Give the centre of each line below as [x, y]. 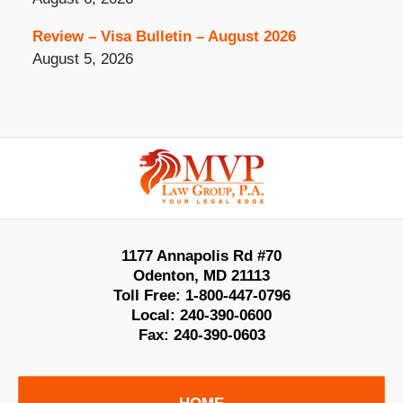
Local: [156, 315]
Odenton [164, 275]
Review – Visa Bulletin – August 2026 [164, 36]
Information [238, 170]
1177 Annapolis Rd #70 [201, 255]
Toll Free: [149, 295]
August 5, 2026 [82, 58]
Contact [227, 148]
